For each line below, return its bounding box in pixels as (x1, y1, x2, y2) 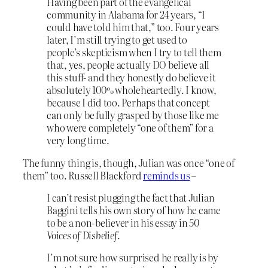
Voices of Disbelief (47, 227, 118, 242)
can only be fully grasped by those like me (47, 108, 219, 123)
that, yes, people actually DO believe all (47, 57, 210, 72)
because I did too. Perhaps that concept (47, 95, 210, 110)
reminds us (143, 167, 190, 182)
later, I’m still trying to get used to (47, 32, 187, 47)
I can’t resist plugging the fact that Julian (47, 190, 215, 205)
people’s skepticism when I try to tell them (47, 45, 221, 60)
